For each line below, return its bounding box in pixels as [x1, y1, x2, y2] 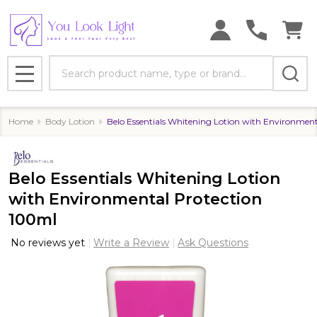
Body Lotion [45, 116, 95, 127]
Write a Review [93, 236, 169, 249]
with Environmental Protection [8, 190, 262, 209]
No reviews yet [11, 236, 88, 249]
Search [49, 57, 88, 70]
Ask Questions [178, 236, 248, 249]
